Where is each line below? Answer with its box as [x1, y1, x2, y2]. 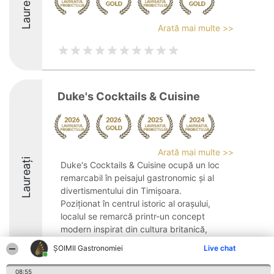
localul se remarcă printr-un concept [61, 211, 205, 221]
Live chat [204, 243, 236, 253]
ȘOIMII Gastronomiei [53, 243, 124, 253]
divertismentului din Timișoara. [61, 185, 182, 196]
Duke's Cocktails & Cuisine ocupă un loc [61, 160, 220, 170]
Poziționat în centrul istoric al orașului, [61, 198, 210, 209]
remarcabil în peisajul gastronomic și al [61, 172, 214, 183]
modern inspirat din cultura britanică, [61, 224, 207, 234]
